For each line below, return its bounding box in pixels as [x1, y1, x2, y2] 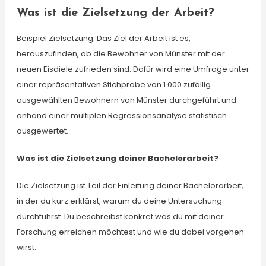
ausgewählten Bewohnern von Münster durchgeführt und [16, 94, 236, 106]
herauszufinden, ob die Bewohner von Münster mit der [16, 48, 225, 59]
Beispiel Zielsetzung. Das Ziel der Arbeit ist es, [16, 33, 191, 44]
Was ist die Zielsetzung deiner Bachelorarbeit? [16, 153, 218, 164]
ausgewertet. [16, 125, 68, 137]
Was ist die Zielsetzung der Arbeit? [16, 7, 214, 19]
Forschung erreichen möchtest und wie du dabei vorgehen [16, 226, 244, 237]
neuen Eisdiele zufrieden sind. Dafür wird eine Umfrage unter [16, 64, 249, 75]
